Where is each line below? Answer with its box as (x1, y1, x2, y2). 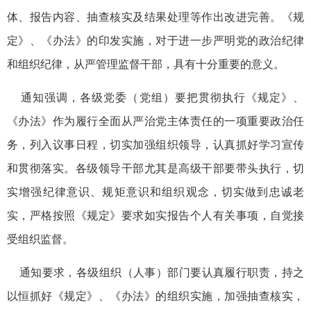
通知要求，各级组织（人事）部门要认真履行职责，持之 (7, 266, 304, 278)
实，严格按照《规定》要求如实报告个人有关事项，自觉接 (7, 209, 304, 221)
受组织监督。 (7, 233, 74, 245)
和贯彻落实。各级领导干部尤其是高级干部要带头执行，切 (7, 162, 304, 174)
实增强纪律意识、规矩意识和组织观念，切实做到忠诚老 (7, 185, 304, 198)
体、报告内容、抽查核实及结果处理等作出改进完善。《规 (7, 10, 304, 23)
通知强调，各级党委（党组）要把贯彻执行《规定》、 (7, 91, 304, 103)
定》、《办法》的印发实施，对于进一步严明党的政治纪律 (7, 34, 304, 47)
